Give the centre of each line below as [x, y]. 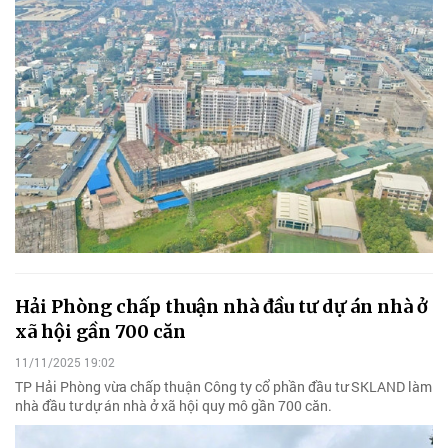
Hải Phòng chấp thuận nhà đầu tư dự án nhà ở [221, 307]
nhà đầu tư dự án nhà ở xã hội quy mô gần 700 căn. [173, 406]
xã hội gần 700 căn [100, 332]
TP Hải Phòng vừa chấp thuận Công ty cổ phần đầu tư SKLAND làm [223, 387]
